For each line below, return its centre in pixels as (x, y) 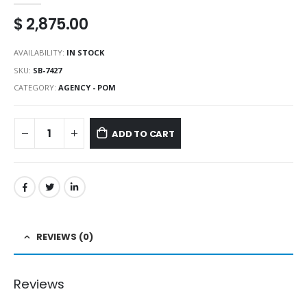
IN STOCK (85, 52)
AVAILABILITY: (40, 52)
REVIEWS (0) (65, 236)
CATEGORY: (36, 88)
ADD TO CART (143, 134)
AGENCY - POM (87, 88)
